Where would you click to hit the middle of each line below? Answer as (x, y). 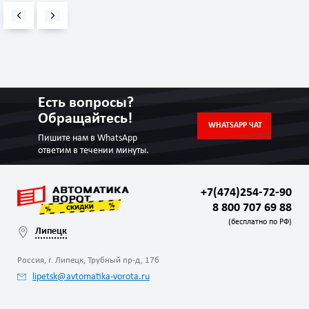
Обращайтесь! (86, 119)
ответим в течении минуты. (94, 150)
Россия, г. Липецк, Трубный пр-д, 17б (88, 261)
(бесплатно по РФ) (260, 222)
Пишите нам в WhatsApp (88, 138)
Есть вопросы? (86, 103)
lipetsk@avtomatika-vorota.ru (91, 277)
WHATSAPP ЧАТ (235, 126)
